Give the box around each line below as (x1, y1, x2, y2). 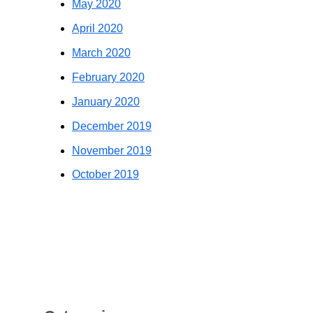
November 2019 (71, 144, 152, 156)
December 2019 (71, 119, 152, 132)
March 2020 (71, 47, 131, 59)
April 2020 (71, 22, 123, 35)
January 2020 (71, 95, 140, 108)
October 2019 (71, 168, 139, 181)
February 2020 (71, 71, 145, 83)
